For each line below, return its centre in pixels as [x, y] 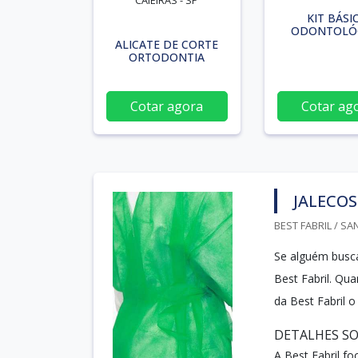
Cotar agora [167, 106]
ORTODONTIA [167, 57]
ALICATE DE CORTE [167, 44]
